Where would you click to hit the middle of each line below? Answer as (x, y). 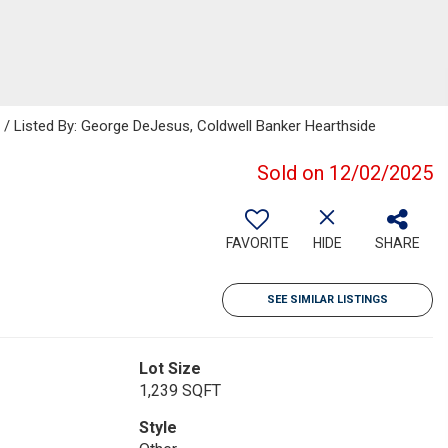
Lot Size (169, 368)
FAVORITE (257, 243)
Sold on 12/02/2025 (345, 173)
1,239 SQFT (179, 390)
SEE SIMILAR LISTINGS (327, 299)
